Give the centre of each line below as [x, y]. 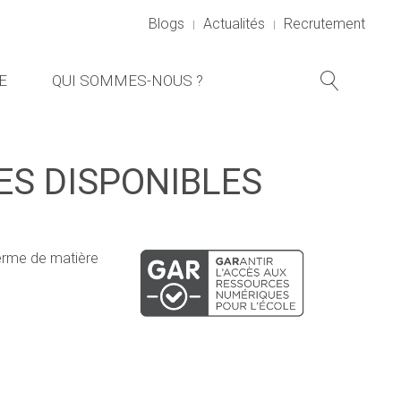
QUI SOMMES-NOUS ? [128, 81]
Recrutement [324, 24]
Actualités [234, 24]
